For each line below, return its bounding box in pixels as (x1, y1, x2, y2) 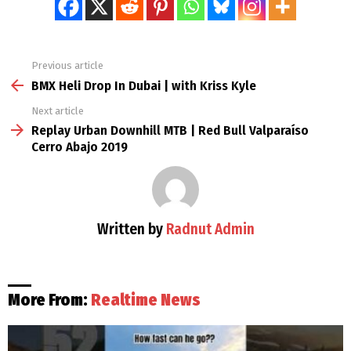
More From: (8, 289, 91, 310)
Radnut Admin (165, 220, 255, 239)
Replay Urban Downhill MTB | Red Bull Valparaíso (31, 122, 309, 139)
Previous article (31, 60, 103, 72)
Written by (96, 220, 166, 239)
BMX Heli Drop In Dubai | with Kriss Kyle (31, 77, 256, 94)
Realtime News (91, 289, 201, 310)
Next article (31, 104, 84, 117)
